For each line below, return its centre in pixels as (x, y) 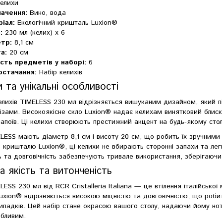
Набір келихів (60, 72)
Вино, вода (47, 13)
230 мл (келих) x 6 (34, 32)
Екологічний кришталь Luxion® (66, 23)
